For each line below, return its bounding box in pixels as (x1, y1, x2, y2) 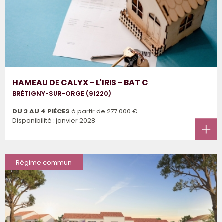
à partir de (71, 107, 106, 116)
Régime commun (16, 158, 72, 167)
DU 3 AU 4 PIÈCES (12, 107, 70, 116)
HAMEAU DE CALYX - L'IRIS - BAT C (12, 77, 149, 89)
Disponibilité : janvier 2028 (12, 116, 96, 126)
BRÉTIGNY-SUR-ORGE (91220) (12, 89, 111, 99)
